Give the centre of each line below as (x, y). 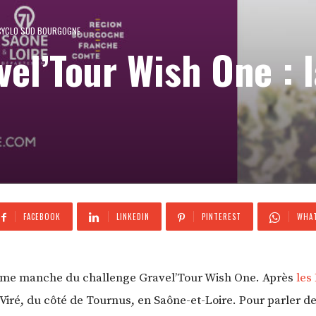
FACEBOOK (42, 217)
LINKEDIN (133, 217)
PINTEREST (221, 217)
